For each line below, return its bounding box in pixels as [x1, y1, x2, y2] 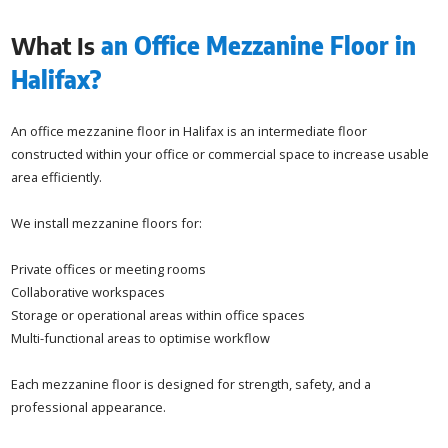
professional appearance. [11, 397, 167, 416]
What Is [11, 29, 102, 60]
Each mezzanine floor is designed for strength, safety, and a [11, 374, 372, 393]
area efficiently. [11, 167, 103, 186]
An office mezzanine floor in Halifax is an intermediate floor [11, 121, 368, 140]
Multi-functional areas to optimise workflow [11, 328, 271, 347]
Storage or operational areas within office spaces [11, 305, 306, 324]
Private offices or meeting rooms [11, 259, 207, 278]
